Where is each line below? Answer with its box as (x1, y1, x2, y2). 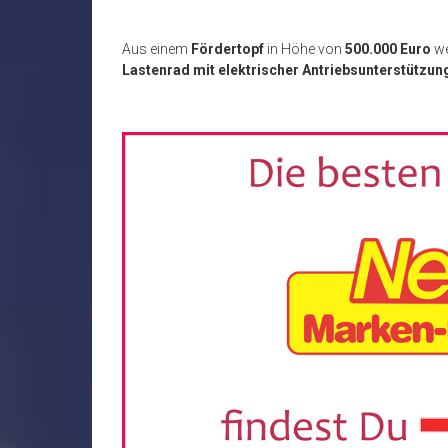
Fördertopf (191, 41, 264, 58)
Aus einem (122, 41, 191, 58)
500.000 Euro (345, 41, 431, 58)
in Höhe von (264, 41, 345, 58)
